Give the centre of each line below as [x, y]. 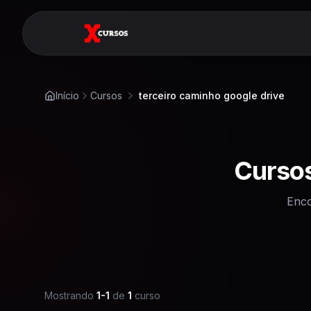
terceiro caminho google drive [212, 95]
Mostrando [69, 295]
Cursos [106, 95]
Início [67, 95]
